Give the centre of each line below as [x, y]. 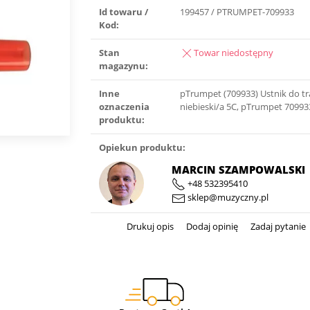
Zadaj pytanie [277, 226]
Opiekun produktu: [143, 147]
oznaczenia [125, 107]
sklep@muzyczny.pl [227, 198]
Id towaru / [124, 12]
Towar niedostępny [234, 53]
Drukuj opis [151, 226]
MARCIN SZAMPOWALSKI [238, 169]
